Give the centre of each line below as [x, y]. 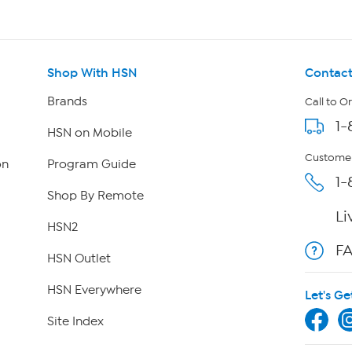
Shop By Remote [95, 196]
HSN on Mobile [89, 133]
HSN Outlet [79, 259]
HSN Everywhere [94, 290]
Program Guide [91, 165]
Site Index [75, 322]
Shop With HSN [92, 73]
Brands [67, 102]
